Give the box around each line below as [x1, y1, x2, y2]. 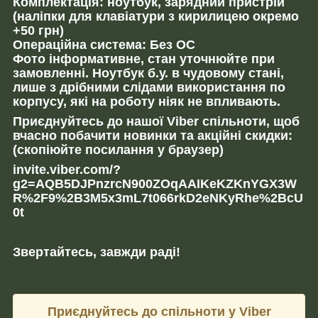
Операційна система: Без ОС [13, 37, 195, 52]
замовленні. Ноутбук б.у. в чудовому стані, [13, 65, 284, 80]
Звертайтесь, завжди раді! [13, 244, 180, 259]
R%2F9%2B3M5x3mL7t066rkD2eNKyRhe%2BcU [13, 190, 303, 205]
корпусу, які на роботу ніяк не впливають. [13, 94, 280, 109]
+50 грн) [13, 23, 64, 38]
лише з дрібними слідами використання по [13, 79, 285, 94]
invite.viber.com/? [13, 162, 121, 177]
